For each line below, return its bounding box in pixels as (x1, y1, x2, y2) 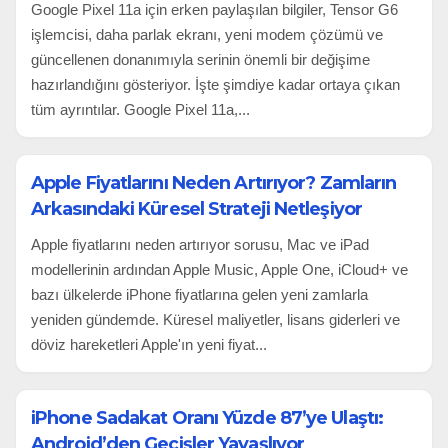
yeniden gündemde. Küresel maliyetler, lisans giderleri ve (31, 310, 400, 328)
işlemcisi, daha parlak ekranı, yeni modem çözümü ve (31, 25, 383, 43)
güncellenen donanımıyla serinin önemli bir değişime (31, 50, 370, 68)
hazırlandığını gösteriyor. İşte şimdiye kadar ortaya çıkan (31, 75, 400, 93)
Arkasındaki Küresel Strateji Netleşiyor (31, 197, 362, 220)
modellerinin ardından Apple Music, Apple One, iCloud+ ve (31, 260, 408, 278)
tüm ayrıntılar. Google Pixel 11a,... (31, 100, 250, 118)
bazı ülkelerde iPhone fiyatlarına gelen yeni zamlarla (31, 285, 368, 303)
